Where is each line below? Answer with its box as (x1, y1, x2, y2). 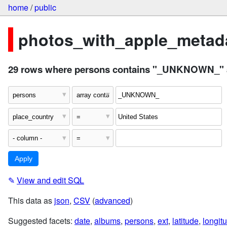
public (34, 2, 56, 14)
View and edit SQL (17, 174, 84, 186)
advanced (95, 195, 130, 207)
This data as (8, 195, 54, 207)
